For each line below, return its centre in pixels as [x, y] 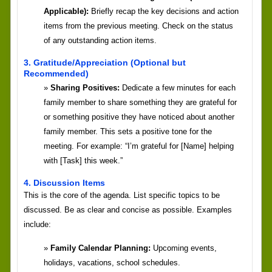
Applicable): [66, 12]
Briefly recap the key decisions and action [163, 12]
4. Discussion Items [64, 183]
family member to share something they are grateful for [140, 103]
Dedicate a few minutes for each [177, 88]
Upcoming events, [183, 248]
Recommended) [56, 74]
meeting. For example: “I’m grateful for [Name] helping [138, 146]
